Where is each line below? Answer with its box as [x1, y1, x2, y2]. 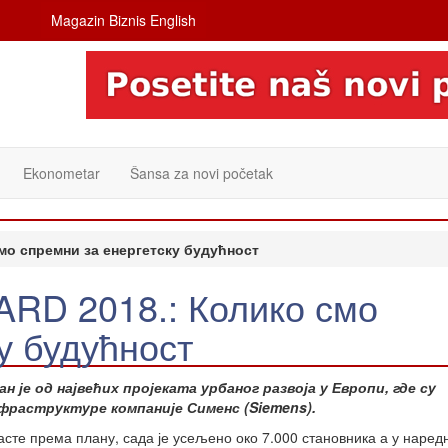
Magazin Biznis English [50, 10, 196, 30]
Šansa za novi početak [130, 163, 273, 183]
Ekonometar [23, 163, 100, 183]
